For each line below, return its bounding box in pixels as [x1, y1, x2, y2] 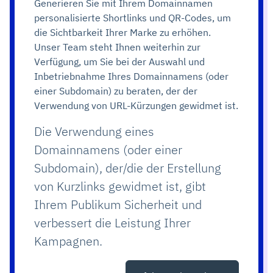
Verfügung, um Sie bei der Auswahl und [34, 55, 205, 68]
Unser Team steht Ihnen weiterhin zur [34, 40, 200, 53]
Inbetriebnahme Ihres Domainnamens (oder [34, 69, 229, 82]
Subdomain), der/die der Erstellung [34, 159, 221, 176]
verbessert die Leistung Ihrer [34, 214, 191, 231]
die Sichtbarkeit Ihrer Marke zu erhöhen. [34, 26, 211, 38]
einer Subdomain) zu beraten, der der [34, 84, 197, 97]
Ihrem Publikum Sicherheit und [34, 196, 202, 213]
